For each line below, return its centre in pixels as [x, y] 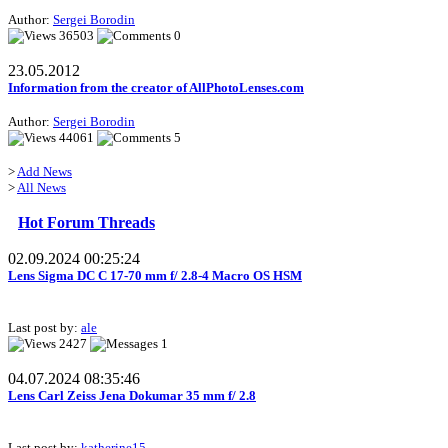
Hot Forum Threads [86, 223]
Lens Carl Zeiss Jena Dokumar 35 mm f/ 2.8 [132, 396]
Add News [44, 172]
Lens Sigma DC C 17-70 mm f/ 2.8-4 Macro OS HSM [155, 276]
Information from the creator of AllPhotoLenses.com [156, 88]
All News [41, 188]
